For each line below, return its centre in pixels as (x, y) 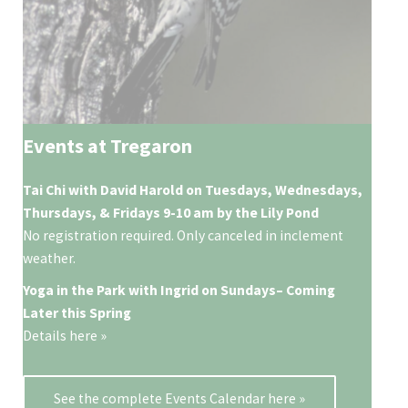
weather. (50, 259)
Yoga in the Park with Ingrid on (122, 291)
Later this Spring (77, 313)
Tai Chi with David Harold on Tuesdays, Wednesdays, (193, 190)
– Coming (306, 291)
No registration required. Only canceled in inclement (184, 236)
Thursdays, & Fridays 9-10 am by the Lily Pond (171, 213)
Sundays (249, 291)
